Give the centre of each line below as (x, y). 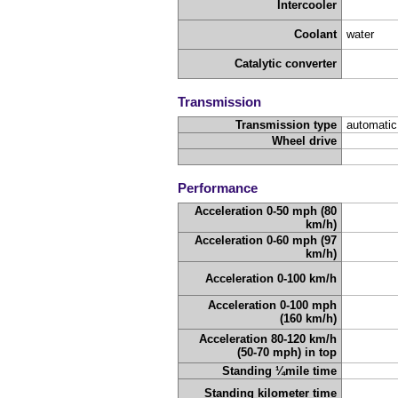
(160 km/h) (309, 319)
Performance (218, 187)
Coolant (316, 35)
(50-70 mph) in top (287, 353)
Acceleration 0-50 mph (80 (266, 211)
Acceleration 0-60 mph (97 (266, 241)
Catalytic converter (286, 64)
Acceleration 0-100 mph (273, 306)
